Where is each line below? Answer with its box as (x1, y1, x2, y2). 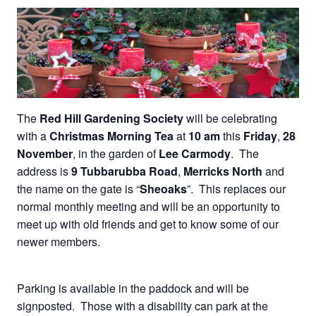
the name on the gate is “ (17, 180, 140, 197)
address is (17, 162, 71, 179)
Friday (243, 127, 277, 144)
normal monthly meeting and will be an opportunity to (17, 197, 280, 214)
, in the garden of (73, 145, 159, 162)
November (17, 145, 73, 162)
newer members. (17, 233, 100, 250)
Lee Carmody (159, 145, 231, 162)
